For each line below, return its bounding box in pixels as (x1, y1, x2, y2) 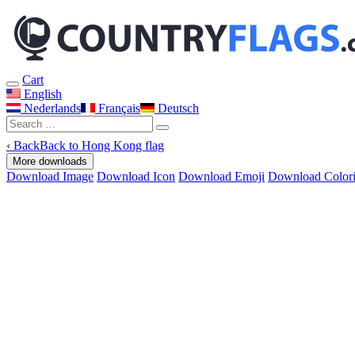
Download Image (6, 170, 94, 183)
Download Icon (97, 170, 175, 183)
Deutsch (155, 101, 199, 115)
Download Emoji (178, 170, 265, 183)
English (21, 87, 62, 101)
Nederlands (21, 101, 81, 115)
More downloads (13, 155, 87, 167)
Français (95, 101, 140, 115)
